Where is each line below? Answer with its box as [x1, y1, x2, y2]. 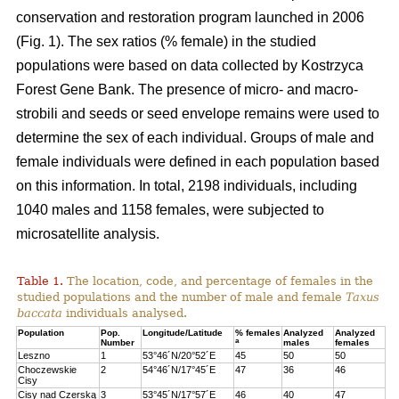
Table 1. [17, 273, 64, 288]
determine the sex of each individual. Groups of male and [16, 129, 374, 145]
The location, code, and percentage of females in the [63, 273, 374, 288]
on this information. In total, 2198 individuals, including [16, 177, 357, 193]
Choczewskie [18, 363, 77, 375]
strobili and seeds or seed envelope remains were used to [16, 105, 379, 121]
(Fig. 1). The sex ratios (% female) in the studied [16, 33, 316, 49]
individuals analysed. [62, 305, 188, 320]
